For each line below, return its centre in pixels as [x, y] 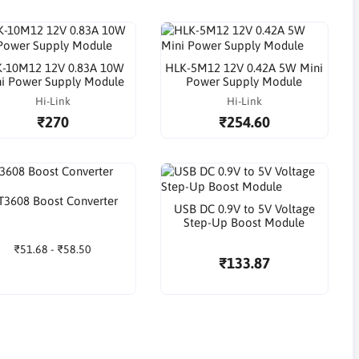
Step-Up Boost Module [244, 223]
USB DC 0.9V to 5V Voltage [244, 209]
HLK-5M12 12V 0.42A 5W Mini [244, 68]
